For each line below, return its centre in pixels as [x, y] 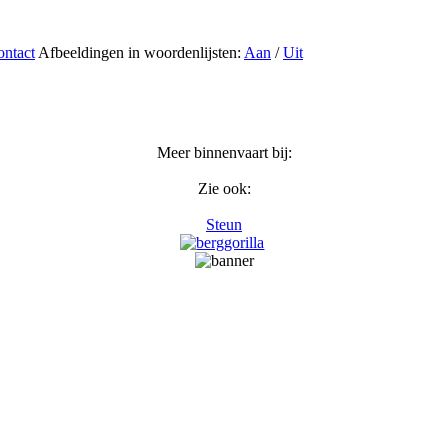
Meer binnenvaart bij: [224, 152]
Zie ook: [224, 188]
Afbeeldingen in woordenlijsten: [141, 52]
